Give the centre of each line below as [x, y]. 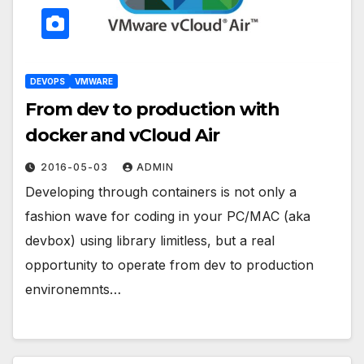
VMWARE [94, 81]
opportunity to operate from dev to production [169, 264]
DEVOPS [48, 81]
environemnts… [73, 289]
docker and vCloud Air [122, 135]
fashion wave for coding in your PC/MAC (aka [168, 216]
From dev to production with [153, 109]
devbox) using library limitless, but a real [150, 240]
